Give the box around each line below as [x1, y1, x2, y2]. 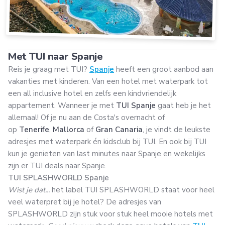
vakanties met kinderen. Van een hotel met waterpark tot [8, 76, 208, 87]
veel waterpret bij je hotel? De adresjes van [8, 197, 161, 207]
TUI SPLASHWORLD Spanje [8, 173, 109, 183]
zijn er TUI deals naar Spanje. [8, 161, 106, 171]
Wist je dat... [8, 185, 50, 195]
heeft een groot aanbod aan [114, 64, 213, 75]
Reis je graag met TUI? [8, 64, 89, 75]
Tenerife [19, 125, 49, 135]
